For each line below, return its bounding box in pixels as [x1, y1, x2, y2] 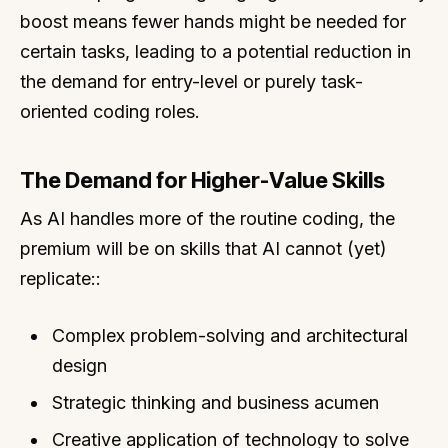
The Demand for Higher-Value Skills [20, 167, 385, 194]
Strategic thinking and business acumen [52, 392, 380, 414]
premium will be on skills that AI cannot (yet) [20, 238, 387, 260]
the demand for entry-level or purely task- [20, 71, 363, 93]
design [52, 355, 108, 377]
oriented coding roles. [20, 101, 200, 123]
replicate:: [20, 268, 101, 290]
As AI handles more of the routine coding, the [20, 208, 395, 230]
